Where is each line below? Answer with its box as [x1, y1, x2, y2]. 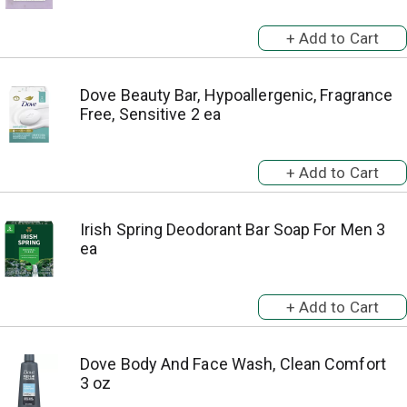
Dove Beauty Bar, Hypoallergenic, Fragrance [80, 85, 393, 104]
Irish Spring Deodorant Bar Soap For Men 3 [80, 220, 386, 239]
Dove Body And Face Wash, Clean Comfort [80, 354, 386, 373]
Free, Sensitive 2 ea [80, 104, 221, 124]
